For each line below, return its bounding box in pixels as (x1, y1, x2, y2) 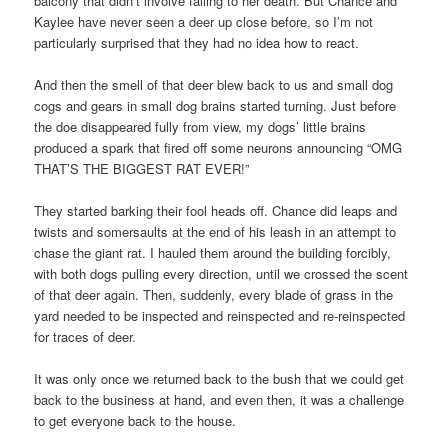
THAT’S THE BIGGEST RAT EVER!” (34, 158, 250, 178)
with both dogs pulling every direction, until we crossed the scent (34, 263, 409, 283)
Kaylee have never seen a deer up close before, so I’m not (34, 11, 374, 31)
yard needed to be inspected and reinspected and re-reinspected (34, 305, 406, 325)
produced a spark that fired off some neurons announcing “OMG (34, 137, 403, 157)
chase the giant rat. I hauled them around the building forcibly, (34, 242, 392, 262)
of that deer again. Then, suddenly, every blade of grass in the (34, 284, 394, 304)
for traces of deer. (34, 326, 137, 346)
